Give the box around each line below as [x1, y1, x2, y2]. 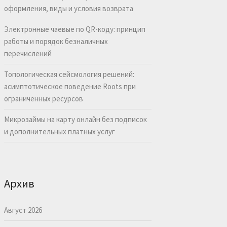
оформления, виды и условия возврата [4, 4, 133, 14]
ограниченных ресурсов [4, 94, 83, 104]
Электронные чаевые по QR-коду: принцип [4, 24, 145, 34]
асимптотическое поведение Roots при [4, 82, 136, 92]
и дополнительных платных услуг [4, 127, 115, 137]
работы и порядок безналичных [4, 36, 108, 47]
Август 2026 [4, 205, 42, 215]
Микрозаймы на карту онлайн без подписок [4, 115, 147, 125]
